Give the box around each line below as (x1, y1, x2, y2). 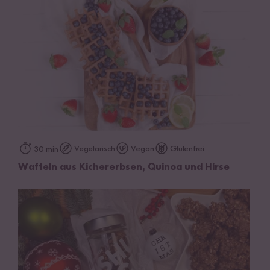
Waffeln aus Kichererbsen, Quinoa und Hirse (18, 162, 230, 172)
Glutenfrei (170, 144, 204, 153)
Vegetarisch (74, 144, 115, 153)
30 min (34, 145, 58, 154)
